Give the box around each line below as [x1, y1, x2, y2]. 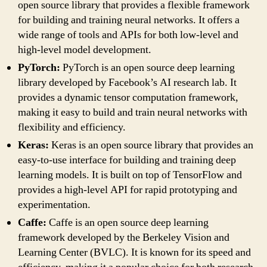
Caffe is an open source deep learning [46, 215, 209, 229]
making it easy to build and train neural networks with [18, 105, 247, 119]
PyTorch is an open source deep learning [60, 60, 235, 74]
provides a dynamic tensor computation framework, [18, 90, 238, 104]
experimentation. [18, 197, 91, 212]
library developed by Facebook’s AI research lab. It [18, 75, 237, 89]
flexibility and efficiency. [18, 120, 126, 134]
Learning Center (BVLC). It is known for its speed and [18, 245, 251, 259]
